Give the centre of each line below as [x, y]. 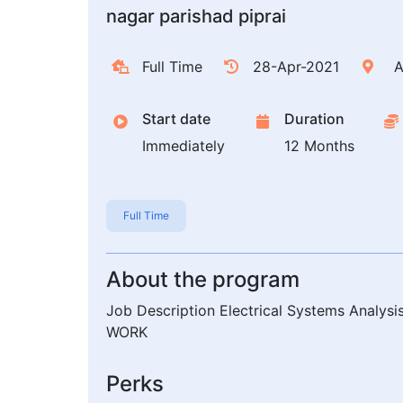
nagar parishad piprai [196, 17]
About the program [203, 280]
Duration [314, 119]
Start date [176, 119]
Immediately [184, 146]
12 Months [319, 146]
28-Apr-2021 [296, 67]
